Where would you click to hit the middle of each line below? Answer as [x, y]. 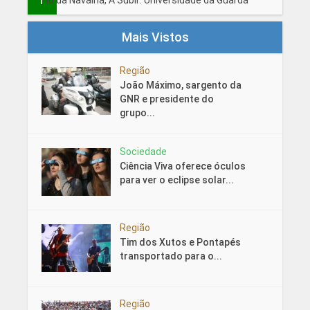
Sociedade [143, 152]
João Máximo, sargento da [180, 85]
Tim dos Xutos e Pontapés [180, 243]
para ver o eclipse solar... [176, 180]
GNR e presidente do [166, 99]
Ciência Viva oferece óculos [182, 166]
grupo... [137, 113]
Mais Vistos [155, 37]
